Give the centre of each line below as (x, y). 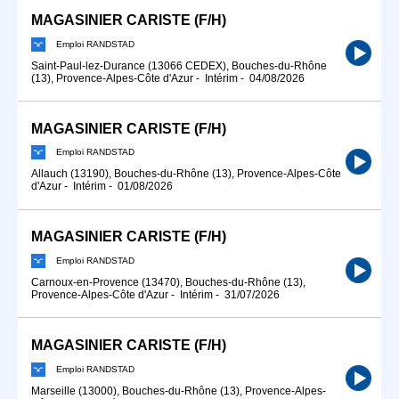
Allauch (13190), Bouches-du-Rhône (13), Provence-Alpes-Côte (186, 174)
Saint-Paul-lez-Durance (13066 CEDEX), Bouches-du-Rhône (179, 65)
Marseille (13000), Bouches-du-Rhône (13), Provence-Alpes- (179, 391)
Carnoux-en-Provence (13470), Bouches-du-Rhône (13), (168, 282)
